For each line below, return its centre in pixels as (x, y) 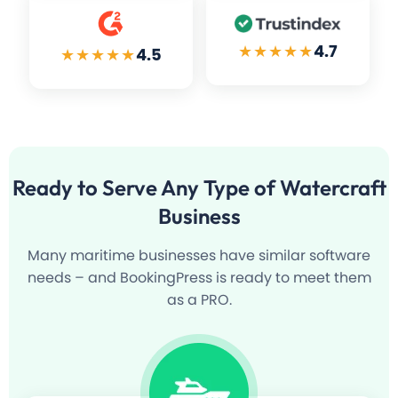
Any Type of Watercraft (273, 188)
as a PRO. (199, 300)
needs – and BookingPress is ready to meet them (199, 278)
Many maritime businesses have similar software (199, 256)
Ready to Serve (86, 188)
